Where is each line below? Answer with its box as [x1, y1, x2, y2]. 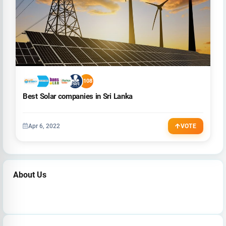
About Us [13, 169, 46, 180]
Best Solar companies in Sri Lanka [23, 91, 133, 101]
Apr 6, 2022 [28, 122, 60, 130]
